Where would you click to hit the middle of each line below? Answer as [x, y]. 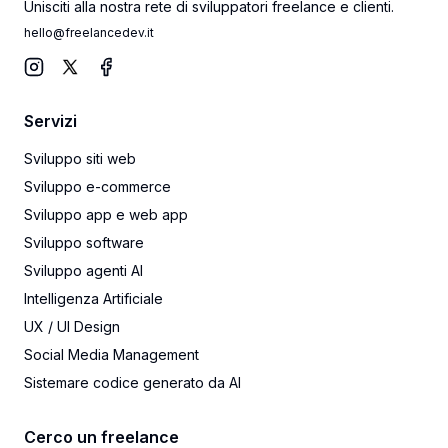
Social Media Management [111, 354]
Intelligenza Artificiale [93, 298]
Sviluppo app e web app [106, 214]
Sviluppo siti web [80, 158]
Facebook [133, 88]
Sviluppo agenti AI [83, 270]
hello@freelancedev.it [89, 32]
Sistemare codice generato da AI [132, 382]
